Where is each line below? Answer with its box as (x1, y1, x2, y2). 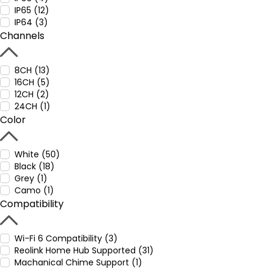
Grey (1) (14, 172, 47, 184)
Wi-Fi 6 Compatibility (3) (14, 232, 118, 244)
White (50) (14, 148, 60, 160)
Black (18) (14, 160, 55, 172)
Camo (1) (14, 184, 54, 196)
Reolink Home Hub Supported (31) (14, 244, 154, 256)
